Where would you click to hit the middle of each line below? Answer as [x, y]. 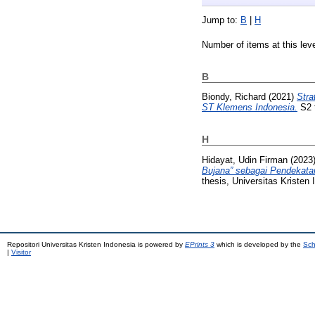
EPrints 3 [200, 245]
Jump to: [221, 20]
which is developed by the [259, 245]
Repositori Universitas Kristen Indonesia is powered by [96, 245]
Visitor [21, 252]
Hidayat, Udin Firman [245, 160]
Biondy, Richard [234, 97]
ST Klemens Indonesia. [250, 108]
